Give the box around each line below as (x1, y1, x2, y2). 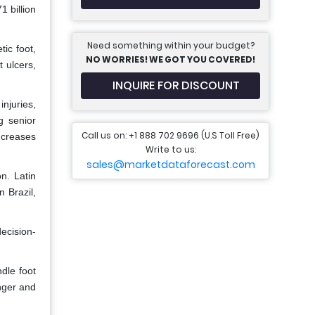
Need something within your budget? (86, 39, 255, 51)
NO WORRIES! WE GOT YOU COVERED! (86, 53, 255, 65)
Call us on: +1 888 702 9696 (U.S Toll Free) (82, 129, 259, 141)
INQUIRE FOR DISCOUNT (112, 77, 240, 94)
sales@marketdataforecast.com (86, 157, 255, 172)
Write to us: (145, 143, 196, 155)
